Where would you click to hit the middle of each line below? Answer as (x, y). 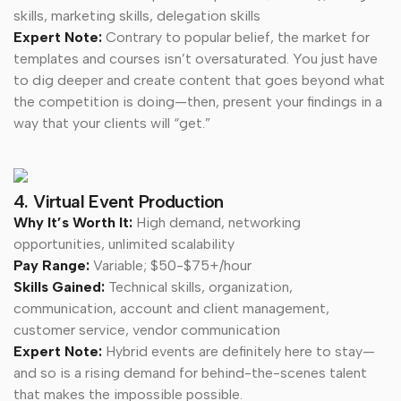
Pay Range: (53, 265)
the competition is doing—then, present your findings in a (198, 101)
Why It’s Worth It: (75, 222)
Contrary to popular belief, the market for (238, 37)
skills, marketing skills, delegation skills (137, 15)
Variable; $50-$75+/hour (172, 265)
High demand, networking (218, 222)
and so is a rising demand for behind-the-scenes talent (190, 372)
